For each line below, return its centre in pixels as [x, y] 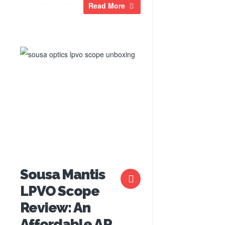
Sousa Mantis [63, 175]
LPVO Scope [60, 191]
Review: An [55, 208]
